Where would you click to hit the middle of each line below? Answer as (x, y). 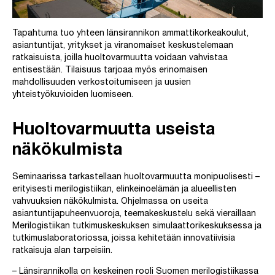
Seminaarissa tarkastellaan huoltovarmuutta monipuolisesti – (136, 178)
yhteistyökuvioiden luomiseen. (73, 95)
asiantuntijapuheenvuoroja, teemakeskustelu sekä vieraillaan (134, 215)
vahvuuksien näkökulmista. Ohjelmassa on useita (110, 202)
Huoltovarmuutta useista (114, 131)
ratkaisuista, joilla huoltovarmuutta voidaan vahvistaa (120, 59)
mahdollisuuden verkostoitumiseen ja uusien (102, 83)
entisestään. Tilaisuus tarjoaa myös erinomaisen (110, 71)
